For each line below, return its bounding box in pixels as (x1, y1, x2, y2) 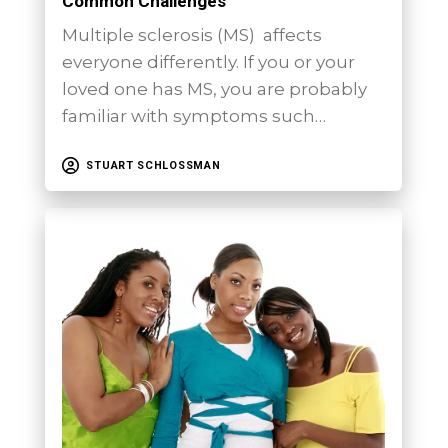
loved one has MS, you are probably (62, 79, 368, 100)
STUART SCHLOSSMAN (86, 158, 221, 172)
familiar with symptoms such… (62, 106, 327, 127)
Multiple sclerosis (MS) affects (62, 25, 323, 46)
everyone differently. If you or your (62, 52, 356, 73)
